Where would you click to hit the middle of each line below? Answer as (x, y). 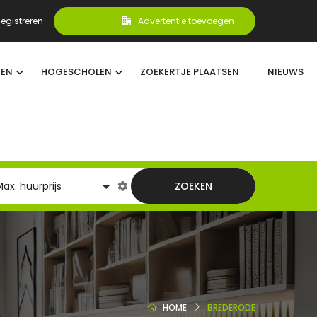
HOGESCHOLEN (76, 72)
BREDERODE (231, 307)
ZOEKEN (193, 186)
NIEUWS (285, 72)
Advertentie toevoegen (186, 21)
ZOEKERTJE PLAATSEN (189, 72)
